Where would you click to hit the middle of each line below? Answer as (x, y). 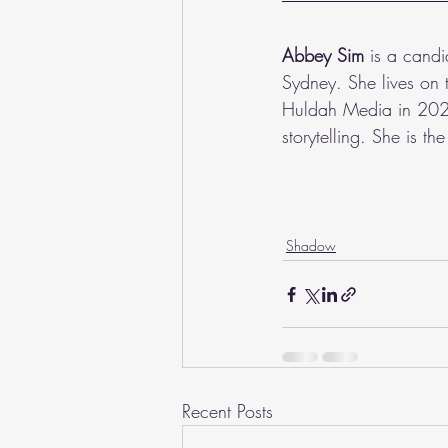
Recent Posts (227, 411)
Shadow (311, 245)
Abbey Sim (323, 55)
